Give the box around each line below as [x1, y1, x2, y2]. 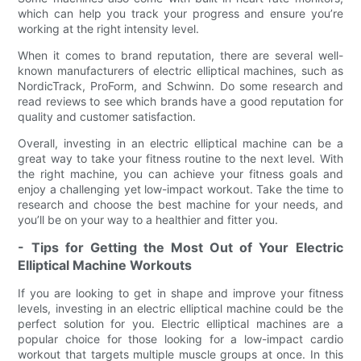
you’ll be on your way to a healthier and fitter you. [18, 212, 279, 226]
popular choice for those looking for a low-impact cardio [18, 331, 343, 346]
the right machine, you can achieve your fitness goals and [18, 166, 343, 180]
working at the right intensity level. [18, 21, 200, 35]
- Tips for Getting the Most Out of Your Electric [18, 239, 343, 255]
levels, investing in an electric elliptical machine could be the [18, 301, 343, 315]
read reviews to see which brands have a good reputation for [18, 93, 343, 108]
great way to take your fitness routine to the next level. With [18, 151, 343, 165]
